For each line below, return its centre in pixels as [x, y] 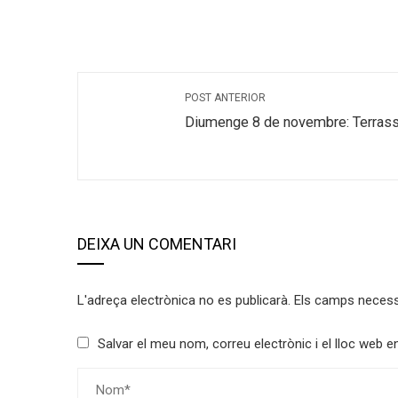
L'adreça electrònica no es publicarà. [184, 300]
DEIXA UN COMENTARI [157, 243]
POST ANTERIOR [225, 97]
